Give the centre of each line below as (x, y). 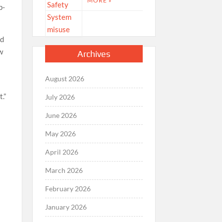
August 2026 (64, 78)
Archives (94, 54)
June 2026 (61, 115)
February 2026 (68, 188)
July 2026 (60, 97)
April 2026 (61, 152)
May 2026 (60, 133)
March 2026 (64, 170)
